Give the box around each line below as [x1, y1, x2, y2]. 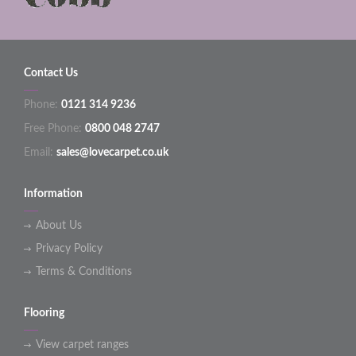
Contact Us [24, 68, 78, 79]
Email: [24, 147, 56, 158]
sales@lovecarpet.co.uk [56, 147, 168, 158]
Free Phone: [24, 123, 85, 134]
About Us [36, 220, 82, 231]
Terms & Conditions [36, 266, 132, 277]
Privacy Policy [36, 243, 103, 254]
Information [24, 188, 83, 199]
